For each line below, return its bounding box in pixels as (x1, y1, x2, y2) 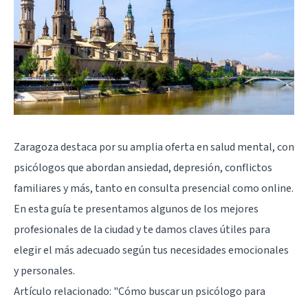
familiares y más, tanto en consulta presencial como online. (14, 180, 294, 196)
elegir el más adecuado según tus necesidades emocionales (14, 242, 289, 258)
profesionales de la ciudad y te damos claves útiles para (14, 221, 270, 237)
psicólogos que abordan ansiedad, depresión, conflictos (14, 159, 272, 175)
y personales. (14, 263, 75, 278)
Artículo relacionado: (14, 283, 113, 299)
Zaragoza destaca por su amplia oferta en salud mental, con (14, 139, 294, 155)
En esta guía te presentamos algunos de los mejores (14, 201, 258, 217)
